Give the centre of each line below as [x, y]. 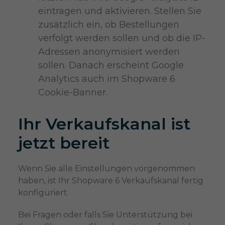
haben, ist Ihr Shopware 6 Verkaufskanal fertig [110, 180]
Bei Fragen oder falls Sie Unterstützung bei [105, 214]
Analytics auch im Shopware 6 [106, 79]
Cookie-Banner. [73, 92]
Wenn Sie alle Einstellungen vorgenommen [106, 168]
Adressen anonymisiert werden [109, 51]
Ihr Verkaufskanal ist [104, 124]
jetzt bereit [64, 143]
